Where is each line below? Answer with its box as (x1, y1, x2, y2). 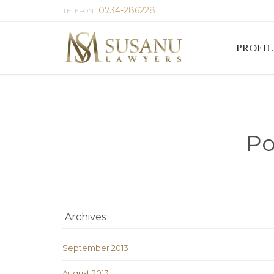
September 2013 (62, 243, 128, 253)
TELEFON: (62, 7, 98, 15)
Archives (62, 211, 106, 223)
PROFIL (235, 42, 273, 54)
